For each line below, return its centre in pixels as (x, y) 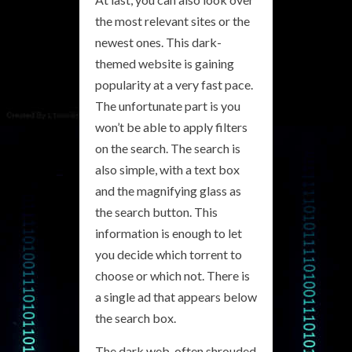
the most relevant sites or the (172, 21)
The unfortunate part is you (168, 106)
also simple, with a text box (167, 169)
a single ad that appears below (176, 297)
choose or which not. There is (172, 275)
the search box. (136, 318)
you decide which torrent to (169, 254)
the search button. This (156, 212)
